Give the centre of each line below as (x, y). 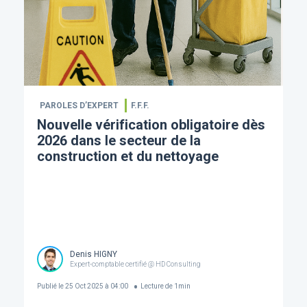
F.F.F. (140, 105)
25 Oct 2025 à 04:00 (96, 286)
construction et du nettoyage (127, 156)
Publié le (50, 286)
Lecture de (157, 286)
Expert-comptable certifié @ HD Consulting (135, 265)
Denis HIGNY (93, 255)
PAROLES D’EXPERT (79, 105)
